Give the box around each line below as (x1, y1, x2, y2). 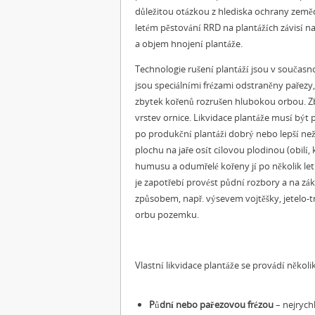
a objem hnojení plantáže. (135, 37, 243, 50)
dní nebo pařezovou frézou (160, 298, 274, 311)
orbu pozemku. (135, 208, 199, 221)
